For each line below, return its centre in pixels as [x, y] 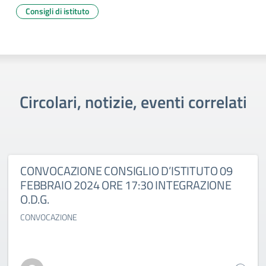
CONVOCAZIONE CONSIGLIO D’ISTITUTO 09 [126, 171]
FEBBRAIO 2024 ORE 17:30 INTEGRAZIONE [126, 185]
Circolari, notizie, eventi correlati [133, 102]
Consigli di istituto [57, 11]
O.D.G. [35, 199]
